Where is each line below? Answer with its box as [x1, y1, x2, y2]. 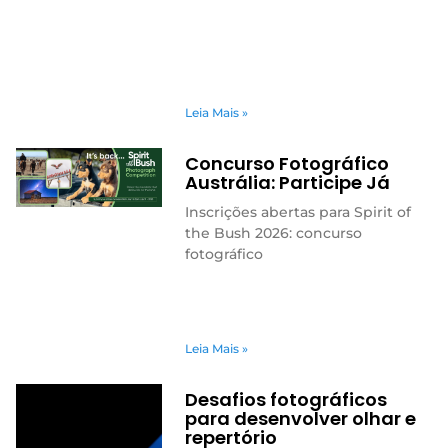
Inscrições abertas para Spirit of [184, 203, 411, 222]
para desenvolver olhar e [184, 405, 416, 431]
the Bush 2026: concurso [184, 224, 362, 243]
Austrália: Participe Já [184, 170, 390, 196]
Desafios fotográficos [184, 386, 387, 412]
